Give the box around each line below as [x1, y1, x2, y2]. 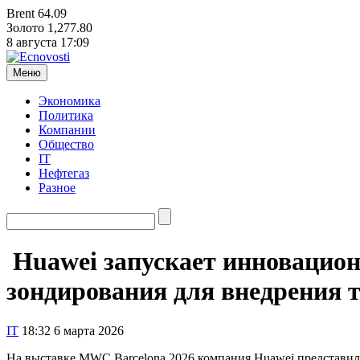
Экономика [39, 94, 100, 108]
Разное [39, 181, 76, 194]
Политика [39, 108, 93, 122]
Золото [6, 21, 44, 35]
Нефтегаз [39, 166, 89, 180]
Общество [39, 137, 94, 151]
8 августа [6, 35, 57, 49]
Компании [39, 123, 96, 137]
